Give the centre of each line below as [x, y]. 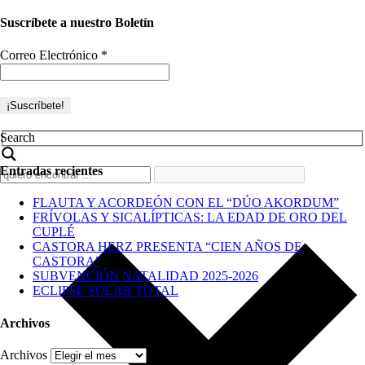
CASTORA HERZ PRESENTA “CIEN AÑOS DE [167, 247]
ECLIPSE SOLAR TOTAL [106, 291]
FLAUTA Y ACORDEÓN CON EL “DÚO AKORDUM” [186, 203]
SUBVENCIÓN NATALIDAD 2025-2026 [145, 276]
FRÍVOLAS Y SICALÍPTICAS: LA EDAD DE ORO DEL [190, 218]
